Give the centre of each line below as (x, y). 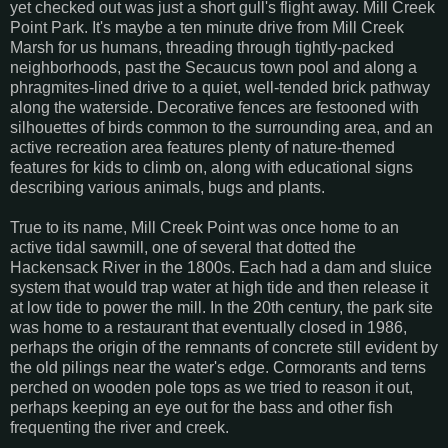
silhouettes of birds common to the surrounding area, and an (221, 128)
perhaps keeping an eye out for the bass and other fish (201, 408)
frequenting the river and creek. (119, 428)
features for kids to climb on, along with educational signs (211, 168)
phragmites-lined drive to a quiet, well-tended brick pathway (220, 88)
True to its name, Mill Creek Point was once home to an (204, 228)
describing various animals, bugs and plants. (167, 188)
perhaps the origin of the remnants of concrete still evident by (224, 348)
